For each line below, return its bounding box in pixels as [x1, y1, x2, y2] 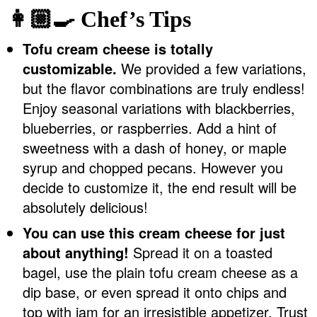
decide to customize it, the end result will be [23, 176, 296, 197]
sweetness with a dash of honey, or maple [23, 137, 287, 158]
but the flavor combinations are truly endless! [23, 77, 305, 98]
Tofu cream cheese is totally [23, 38, 213, 59]
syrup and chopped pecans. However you [23, 156, 283, 178]
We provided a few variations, [117, 57, 306, 79]
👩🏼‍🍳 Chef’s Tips [7, 6, 191, 32]
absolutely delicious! [23, 196, 148, 217]
